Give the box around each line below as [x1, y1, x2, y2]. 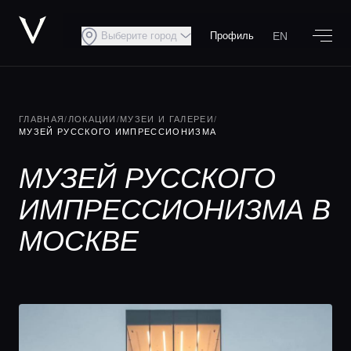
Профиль [210, 30, 254, 42]
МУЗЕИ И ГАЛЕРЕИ [120, 114, 214, 124]
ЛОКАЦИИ [67, 114, 117, 124]
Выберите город [101, 30, 177, 42]
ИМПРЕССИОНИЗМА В [19, 194, 331, 226]
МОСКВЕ [19, 225, 139, 257]
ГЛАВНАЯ [19, 114, 65, 124]
